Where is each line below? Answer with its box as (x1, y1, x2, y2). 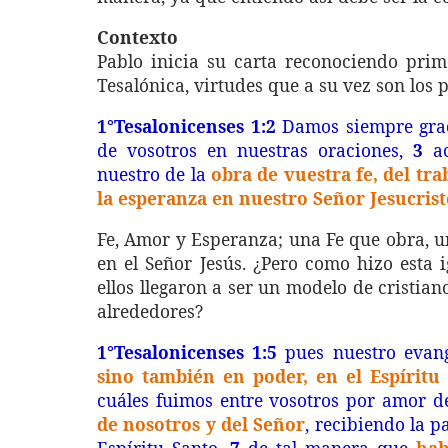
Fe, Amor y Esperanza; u (97, 227, 300, 251)
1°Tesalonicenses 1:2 (97, 114, 276, 138)
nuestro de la (97, 162, 212, 186)
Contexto (97, 25, 178, 49)
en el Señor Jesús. (97, 251, 253, 275)
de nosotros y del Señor (97, 412, 306, 436)
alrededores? (97, 299, 203, 323)
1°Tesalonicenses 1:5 (97, 340, 278, 364)
